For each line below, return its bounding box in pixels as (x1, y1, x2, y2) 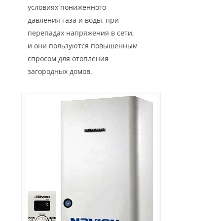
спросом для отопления (28, 54, 109, 64)
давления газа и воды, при (28, 15, 119, 25)
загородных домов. (28, 67, 92, 76)
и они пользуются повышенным (28, 41, 138, 51)
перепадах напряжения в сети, (28, 28, 134, 38)
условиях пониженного (28, 2, 106, 12)
